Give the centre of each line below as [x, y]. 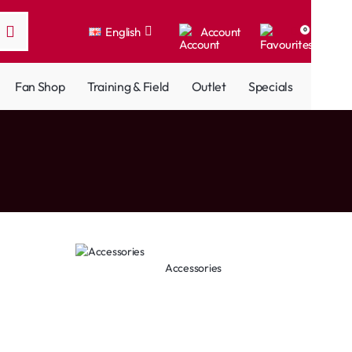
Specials [271, 86]
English [123, 31]
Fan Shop [40, 86]
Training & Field [128, 86]
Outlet [209, 86]
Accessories [193, 268]
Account [221, 31]
